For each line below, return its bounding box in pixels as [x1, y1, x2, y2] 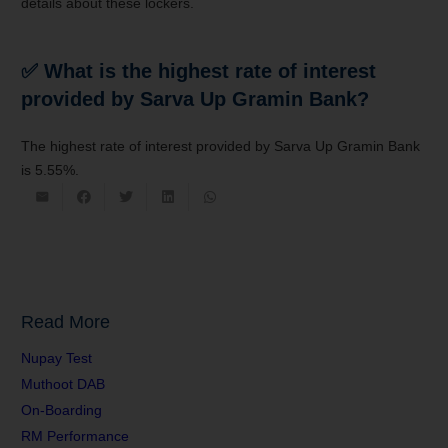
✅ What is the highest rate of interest [21, 59, 376, 82]
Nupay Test [21, 350, 92, 367]
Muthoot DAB [21, 376, 105, 393]
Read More [21, 312, 110, 333]
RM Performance [21, 428, 129, 445]
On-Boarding [21, 402, 102, 419]
